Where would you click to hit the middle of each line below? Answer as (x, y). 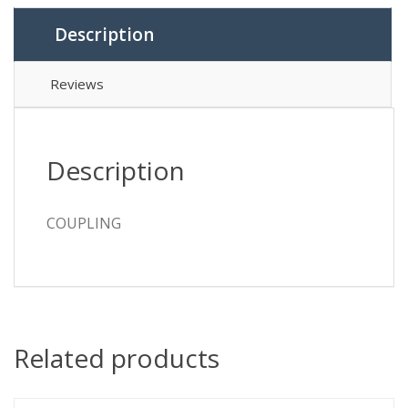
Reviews (77, 84)
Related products (117, 358)
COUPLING (84, 224)
